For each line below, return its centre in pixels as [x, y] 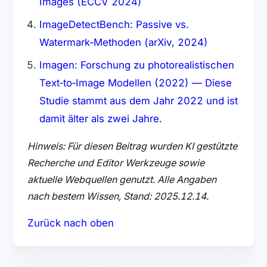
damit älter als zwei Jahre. [100, 118]
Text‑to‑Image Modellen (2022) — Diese [135, 83]
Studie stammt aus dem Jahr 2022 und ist [138, 100]
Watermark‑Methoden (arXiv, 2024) [123, 42]
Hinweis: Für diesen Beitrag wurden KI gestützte [132, 146]
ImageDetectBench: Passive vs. [114, 24]
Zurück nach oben [70, 223]
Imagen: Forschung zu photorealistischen [136, 65]
